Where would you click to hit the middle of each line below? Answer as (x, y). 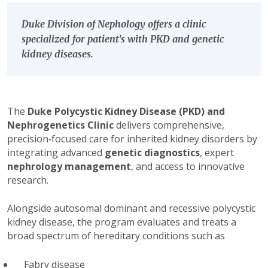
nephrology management (69, 166)
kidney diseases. (57, 54)
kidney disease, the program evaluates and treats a (122, 222)
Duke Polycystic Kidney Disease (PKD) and (126, 111)
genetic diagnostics (152, 152)
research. (28, 180)
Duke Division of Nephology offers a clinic (114, 24)
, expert (217, 152)
